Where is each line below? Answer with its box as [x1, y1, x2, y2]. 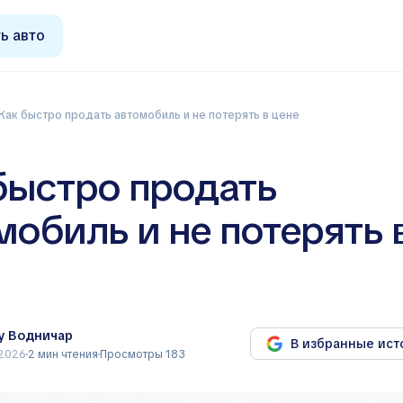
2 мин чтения [28, 347, 98, 362]
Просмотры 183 [100, 347, 185, 362]
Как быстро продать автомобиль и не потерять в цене [5, 108, 300, 122]
